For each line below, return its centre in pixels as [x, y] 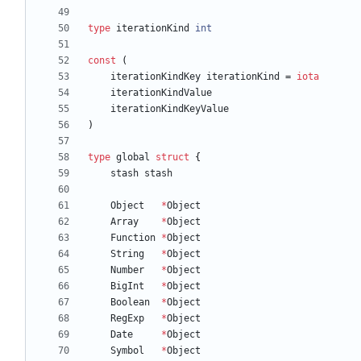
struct [172, 158]
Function [133, 238]
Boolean [130, 303]
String [127, 254]
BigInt [127, 286]
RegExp [127, 319]
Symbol [127, 351]
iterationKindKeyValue [170, 109]
